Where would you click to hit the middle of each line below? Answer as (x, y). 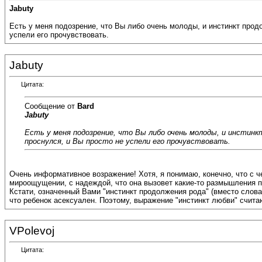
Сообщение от (51, 106)
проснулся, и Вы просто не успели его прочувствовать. (127, 141)
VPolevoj (32, 231)
